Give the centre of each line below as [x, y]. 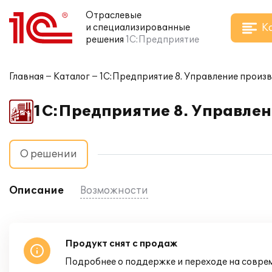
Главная [26, 77]
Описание [36, 191]
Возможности [114, 191]
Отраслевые [114, 15]
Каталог [72, 77]
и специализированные [138, 28]
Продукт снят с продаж [121, 244]
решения [105, 40]
